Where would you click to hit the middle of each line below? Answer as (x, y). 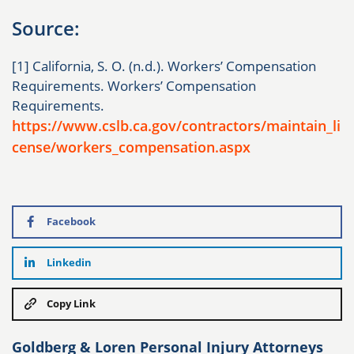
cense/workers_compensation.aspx (131, 147)
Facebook (71, 222)
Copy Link (71, 304)
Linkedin (69, 263)
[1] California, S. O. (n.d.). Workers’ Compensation (164, 66)
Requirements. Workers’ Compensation (134, 85)
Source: (46, 28)
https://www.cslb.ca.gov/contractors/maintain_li (176, 125)
